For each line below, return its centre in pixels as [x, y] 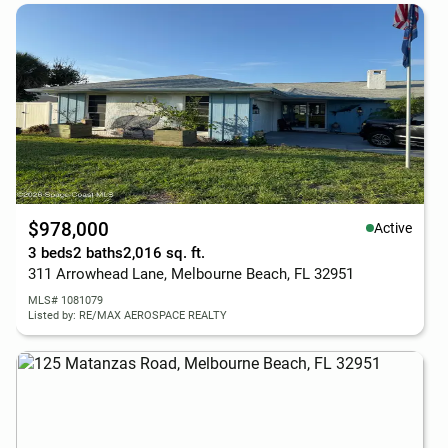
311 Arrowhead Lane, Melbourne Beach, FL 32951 [191, 274]
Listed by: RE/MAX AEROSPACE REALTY [127, 315]
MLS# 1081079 [65, 300]
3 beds [50, 253]
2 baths [98, 253]
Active [393, 227]
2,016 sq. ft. [164, 253]
